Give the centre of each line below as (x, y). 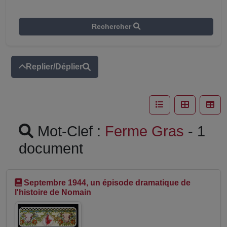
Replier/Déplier (54, 67)
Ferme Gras (144, 131)
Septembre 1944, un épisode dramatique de (107, 183)
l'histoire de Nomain (53, 192)
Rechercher (112, 26)
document (51, 148)
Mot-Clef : (69, 131)
